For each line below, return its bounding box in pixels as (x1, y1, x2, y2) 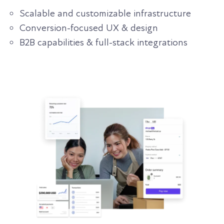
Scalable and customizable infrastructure (19, 7, 193, 20)
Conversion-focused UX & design (19, 22, 158, 34)
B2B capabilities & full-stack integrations (19, 36, 187, 49)
